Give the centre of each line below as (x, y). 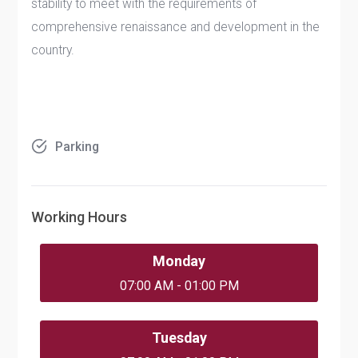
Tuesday (179, 337)
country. (53, 50)
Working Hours (80, 217)
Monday (179, 261)
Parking (78, 146)
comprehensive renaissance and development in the (176, 26)
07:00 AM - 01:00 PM (179, 286)
